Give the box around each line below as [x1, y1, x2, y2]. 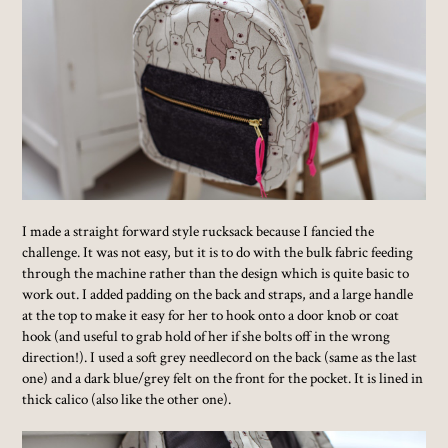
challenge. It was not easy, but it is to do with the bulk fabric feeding [22, 242, 414, 263]
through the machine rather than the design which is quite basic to [22, 263, 410, 284]
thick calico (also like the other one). [22, 389, 232, 410]
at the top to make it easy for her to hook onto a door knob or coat [22, 305, 400, 326]
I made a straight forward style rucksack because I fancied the [22, 221, 375, 242]
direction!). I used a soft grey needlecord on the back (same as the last [22, 347, 418, 368]
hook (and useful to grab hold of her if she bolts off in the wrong [22, 326, 391, 347]
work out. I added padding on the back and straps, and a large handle [22, 284, 414, 305]
